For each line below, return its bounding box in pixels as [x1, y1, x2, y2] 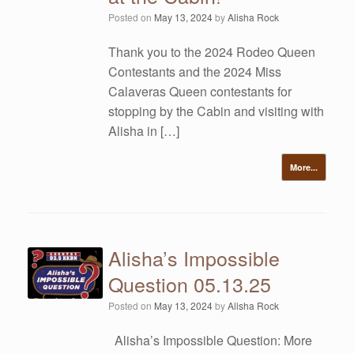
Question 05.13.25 [108, 269, 272, 298]
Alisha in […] [108, 122, 180, 140]
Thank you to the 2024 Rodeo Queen [108, 43, 316, 61]
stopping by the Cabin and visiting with [108, 102, 325, 120]
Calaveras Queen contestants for [108, 82, 292, 100]
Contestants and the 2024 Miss [108, 62, 282, 81]
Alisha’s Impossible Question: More [108, 331, 313, 349]
